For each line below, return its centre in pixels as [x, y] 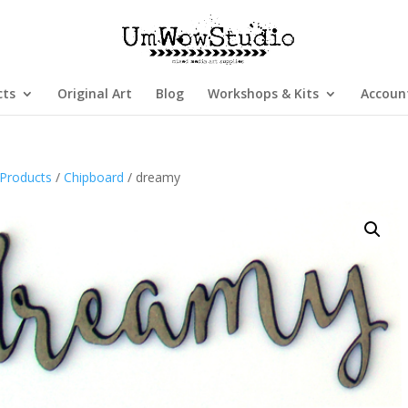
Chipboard [94, 177]
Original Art [94, 93]
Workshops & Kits [263, 93]
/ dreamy [153, 177]
